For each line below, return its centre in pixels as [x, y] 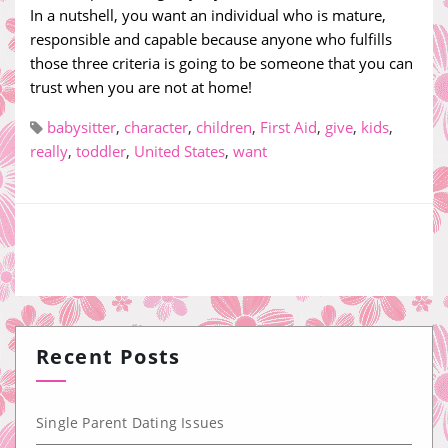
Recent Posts [108, 356]
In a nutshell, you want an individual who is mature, [208, 15]
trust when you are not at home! [141, 87]
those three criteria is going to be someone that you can [221, 63]
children [224, 127]
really [49, 151]
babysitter [81, 127]
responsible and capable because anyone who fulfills [211, 39]
